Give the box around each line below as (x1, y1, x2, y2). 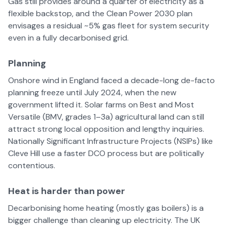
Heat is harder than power (8, 185, 125, 197)
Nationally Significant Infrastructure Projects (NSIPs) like (8, 136, 213, 146)
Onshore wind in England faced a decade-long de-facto (8, 75, 215, 86)
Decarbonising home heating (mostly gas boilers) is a (8, 203, 204, 213)
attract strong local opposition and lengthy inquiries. (8, 124, 204, 134)
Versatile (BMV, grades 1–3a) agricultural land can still (8, 111, 204, 122)
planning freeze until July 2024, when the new (8, 87, 176, 98)
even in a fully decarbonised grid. (8, 32, 129, 43)
